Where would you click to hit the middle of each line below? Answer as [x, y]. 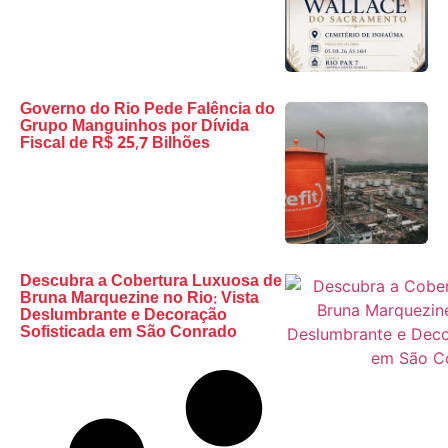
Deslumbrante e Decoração [123, 317]
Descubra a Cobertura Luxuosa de [151, 283]
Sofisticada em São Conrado [128, 334]
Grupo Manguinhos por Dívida [134, 127]
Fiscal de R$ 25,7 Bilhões [115, 144]
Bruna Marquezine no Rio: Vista [139, 300]
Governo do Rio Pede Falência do [147, 110]
